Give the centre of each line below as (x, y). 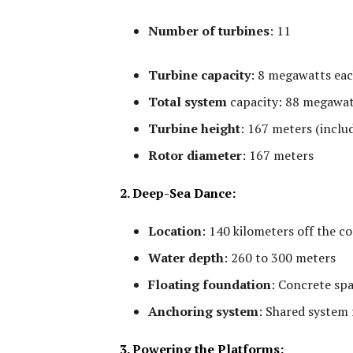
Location (175, 231)
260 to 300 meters (282, 258)
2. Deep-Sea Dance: (178, 193)
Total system (188, 102)
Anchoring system (203, 312)
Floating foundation (210, 285)
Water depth (186, 258)
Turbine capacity (199, 75)
